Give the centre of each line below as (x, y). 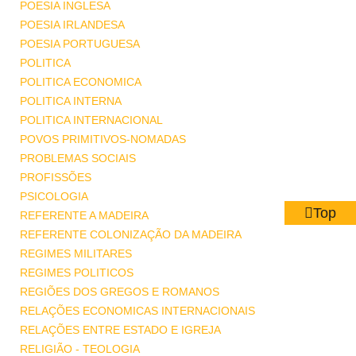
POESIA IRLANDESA (72, 25)
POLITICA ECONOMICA (81, 82)
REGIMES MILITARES (76, 253)
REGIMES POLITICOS (77, 273)
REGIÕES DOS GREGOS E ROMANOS (120, 292)
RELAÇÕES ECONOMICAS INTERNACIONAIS (137, 311)
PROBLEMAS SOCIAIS (78, 158)
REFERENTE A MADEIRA (84, 215)
